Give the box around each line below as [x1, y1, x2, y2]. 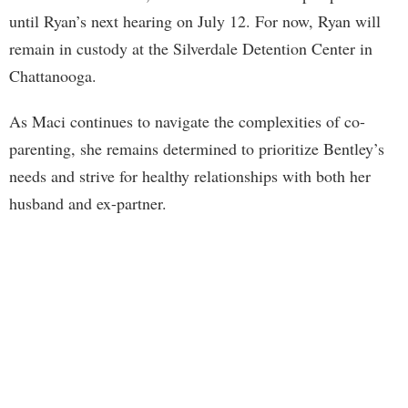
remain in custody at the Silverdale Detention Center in [9, 36, 372, 59]
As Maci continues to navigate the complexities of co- [9, 109, 365, 132]
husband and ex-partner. [9, 191, 167, 214]
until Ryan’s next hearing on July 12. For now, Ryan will [9, 9, 381, 32]
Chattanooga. [9, 64, 97, 87]
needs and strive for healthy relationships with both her [9, 164, 371, 187]
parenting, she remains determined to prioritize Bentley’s [9, 137, 384, 159]
